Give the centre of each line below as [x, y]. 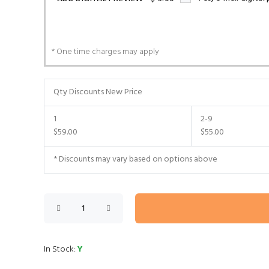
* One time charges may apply [105, 52]
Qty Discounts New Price [98, 92]
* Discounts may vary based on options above [135, 159]
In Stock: [60, 249]
